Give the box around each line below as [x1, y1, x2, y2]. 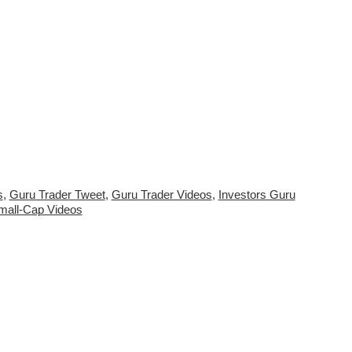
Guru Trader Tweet [9, 188, 105, 201]
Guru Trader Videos [111, 188, 212, 201]
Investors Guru [218, 188, 295, 201]
